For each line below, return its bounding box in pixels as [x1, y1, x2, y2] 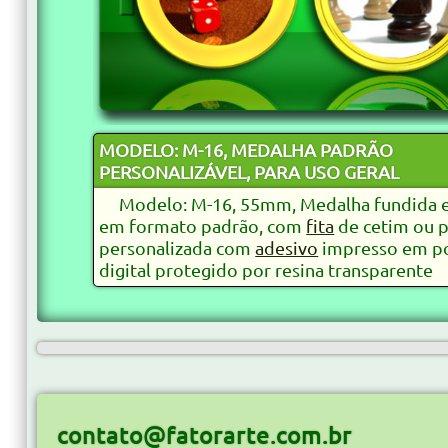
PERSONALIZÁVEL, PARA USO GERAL [99, 160, 400, 182]
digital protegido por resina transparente [99, 258, 434, 280]
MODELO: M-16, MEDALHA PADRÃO [99, 138, 394, 160]
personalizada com [99, 236, 256, 258]
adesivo [255, 236, 319, 258]
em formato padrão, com [99, 214, 307, 236]
